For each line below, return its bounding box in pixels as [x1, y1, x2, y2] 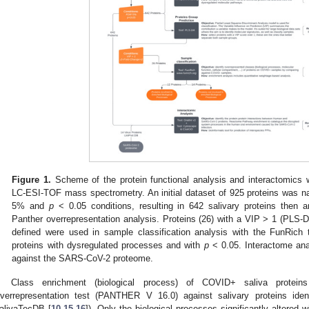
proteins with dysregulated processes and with [12, 240, 204, 251]
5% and [12, 201, 50, 212]
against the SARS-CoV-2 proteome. [12, 253, 154, 264]
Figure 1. [12, 175, 51, 186]
